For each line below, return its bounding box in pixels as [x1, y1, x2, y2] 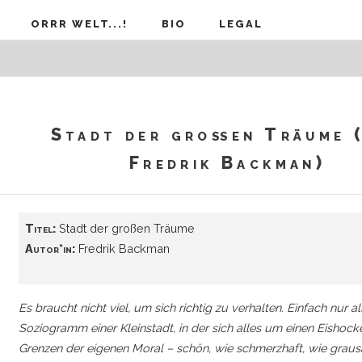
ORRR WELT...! [31, 17, 128, 30]
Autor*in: [24, 241, 75, 255]
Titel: [24, 221, 56, 235]
